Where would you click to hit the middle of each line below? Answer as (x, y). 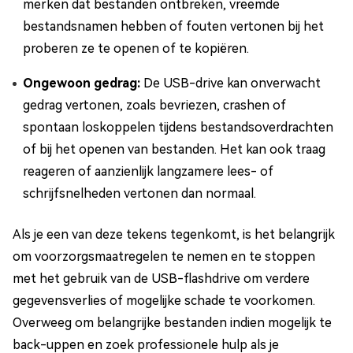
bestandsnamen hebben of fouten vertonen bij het (173, 27)
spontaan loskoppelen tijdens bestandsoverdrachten (178, 128)
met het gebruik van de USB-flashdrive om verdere (161, 279)
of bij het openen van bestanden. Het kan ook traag (174, 150)
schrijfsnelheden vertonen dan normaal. (139, 194)
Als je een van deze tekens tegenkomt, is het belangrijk (174, 235)
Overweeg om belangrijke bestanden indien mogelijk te (172, 323)
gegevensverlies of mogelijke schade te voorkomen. (164, 301)
